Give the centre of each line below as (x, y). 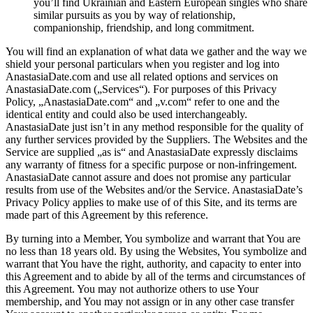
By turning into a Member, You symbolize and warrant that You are (153, 238)
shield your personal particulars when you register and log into (143, 64)
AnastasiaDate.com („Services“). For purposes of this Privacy (141, 89)
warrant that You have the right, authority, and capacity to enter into (153, 263)
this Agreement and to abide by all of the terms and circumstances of (155, 276)
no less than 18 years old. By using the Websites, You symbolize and (156, 251)
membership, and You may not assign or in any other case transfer (150, 301)
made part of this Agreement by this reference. (107, 214)
